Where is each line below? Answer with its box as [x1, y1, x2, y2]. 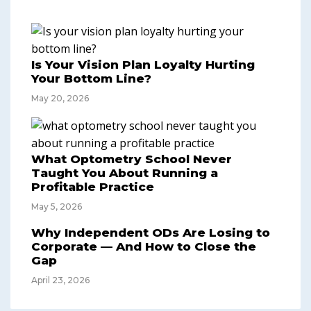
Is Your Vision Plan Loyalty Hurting [31, 58, 255, 72]
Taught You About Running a [31, 166, 218, 180]
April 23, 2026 [31, 275, 90, 285]
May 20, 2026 [31, 93, 89, 103]
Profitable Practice [31, 180, 154, 194]
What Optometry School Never [31, 152, 232, 166]
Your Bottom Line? [31, 72, 151, 85]
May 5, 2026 [31, 201, 82, 212]
